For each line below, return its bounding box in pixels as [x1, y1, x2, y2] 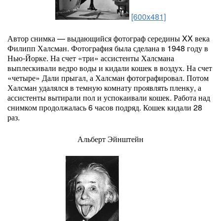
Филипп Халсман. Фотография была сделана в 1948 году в [7, 42, 208, 54]
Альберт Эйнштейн [77, 133, 144, 145]
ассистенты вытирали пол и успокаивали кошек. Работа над [7, 92, 210, 103]
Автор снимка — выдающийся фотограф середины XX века [7, 33, 210, 44]
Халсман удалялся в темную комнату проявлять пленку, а [7, 82, 201, 93]
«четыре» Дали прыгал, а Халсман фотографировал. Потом [7, 72, 209, 83]
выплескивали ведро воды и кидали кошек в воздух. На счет [7, 62, 212, 74]
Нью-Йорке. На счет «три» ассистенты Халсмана [7, 52, 174, 64]
